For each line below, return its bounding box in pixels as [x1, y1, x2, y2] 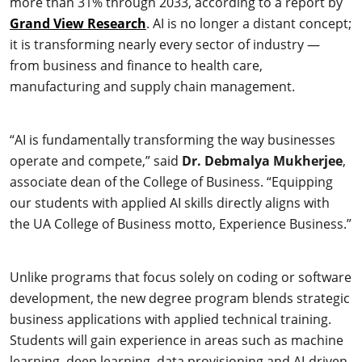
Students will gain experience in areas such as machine [10, 331, 343, 348]
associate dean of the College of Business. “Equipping [10, 173, 333, 190]
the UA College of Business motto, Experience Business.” [10, 215, 351, 232]
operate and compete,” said [10, 152, 182, 169]
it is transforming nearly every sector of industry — [10, 36, 320, 53]
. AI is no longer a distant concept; [146, 15, 351, 32]
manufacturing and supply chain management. [10, 78, 295, 95]
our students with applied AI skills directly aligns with [10, 194, 330, 211]
